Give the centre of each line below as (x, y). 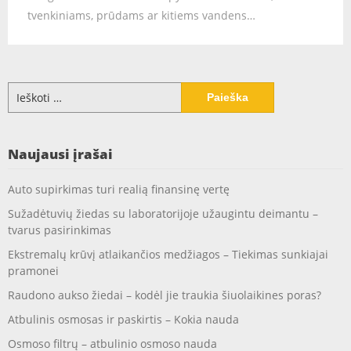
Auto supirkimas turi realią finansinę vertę (119, 189)
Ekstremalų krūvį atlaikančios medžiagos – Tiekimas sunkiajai (168, 254)
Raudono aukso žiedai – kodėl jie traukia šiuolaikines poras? (165, 295)
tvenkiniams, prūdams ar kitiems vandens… (141, 15)
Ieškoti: (25, 90)
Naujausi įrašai (60, 154)
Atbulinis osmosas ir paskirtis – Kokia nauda (123, 319)
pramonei (33, 271)
